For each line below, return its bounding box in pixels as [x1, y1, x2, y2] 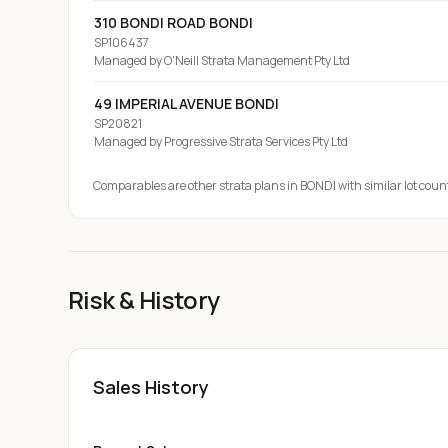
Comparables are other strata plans [93, 177, 285, 194]
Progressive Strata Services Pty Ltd [164, 133, 348, 150]
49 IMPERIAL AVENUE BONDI [94, 94, 279, 113]
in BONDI [285, 177, 336, 194]
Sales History [93, 375, 209, 399]
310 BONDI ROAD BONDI [94, 13, 253, 32]
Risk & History [68, 283, 220, 316]
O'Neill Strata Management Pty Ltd [164, 52, 350, 69]
